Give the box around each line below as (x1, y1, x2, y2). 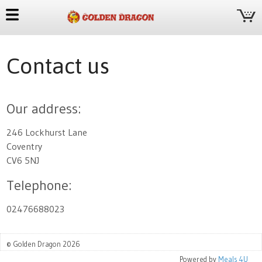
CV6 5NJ (6, 154, 40, 167)
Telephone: (6, 177, 73, 194)
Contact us (6, 53, 110, 78)
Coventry (6, 140, 43, 153)
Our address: (6, 100, 82, 118)
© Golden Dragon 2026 (6, 240, 80, 249)
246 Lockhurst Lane (6, 126, 88, 139)
